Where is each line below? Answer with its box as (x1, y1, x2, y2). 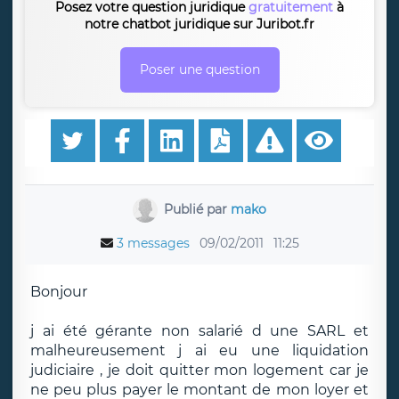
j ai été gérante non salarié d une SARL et (30, 322, 369, 339)
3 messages (116, 235, 190, 251)
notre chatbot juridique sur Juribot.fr (85, 16, 314, 32)
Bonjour (30, 283, 87, 300)
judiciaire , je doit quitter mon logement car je (30, 362, 369, 379)
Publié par (164, 200, 232, 217)
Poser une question (139, 61, 260, 77)
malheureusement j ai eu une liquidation (30, 342, 369, 359)
